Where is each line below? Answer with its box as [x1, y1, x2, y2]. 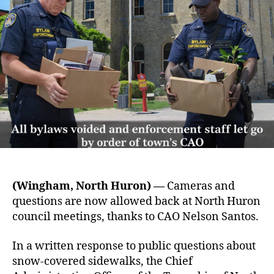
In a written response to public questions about [12, 239, 256, 253]
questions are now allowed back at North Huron [12, 194, 261, 209]
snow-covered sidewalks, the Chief [12, 254, 193, 268]
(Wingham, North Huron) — [12, 179, 165, 194]
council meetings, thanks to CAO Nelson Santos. [12, 210, 259, 224]
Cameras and [165, 179, 235, 194]
